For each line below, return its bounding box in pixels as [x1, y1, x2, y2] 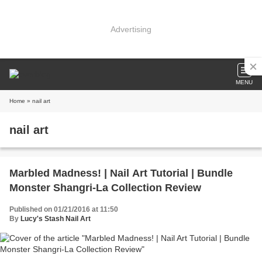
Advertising [111, 24, 151, 34]
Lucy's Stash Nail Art [20, 215, 91, 223]
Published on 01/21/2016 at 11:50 [9, 205, 118, 213]
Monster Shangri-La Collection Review [9, 182, 201, 194]
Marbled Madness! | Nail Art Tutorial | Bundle [9, 167, 233, 179]
